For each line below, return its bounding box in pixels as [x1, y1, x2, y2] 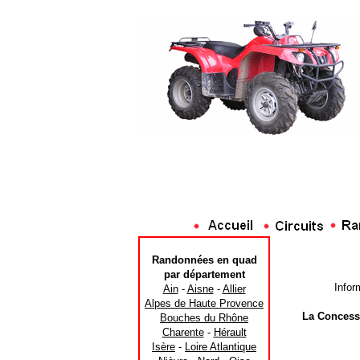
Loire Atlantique [185, 341, 256, 353]
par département [163, 268, 245, 280]
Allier [222, 283, 246, 295]
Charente [162, 326, 204, 338]
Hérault [213, 326, 247, 338]
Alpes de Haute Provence [145, 297, 264, 309]
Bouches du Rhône [160, 312, 248, 324]
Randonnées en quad [151, 254, 257, 266]
